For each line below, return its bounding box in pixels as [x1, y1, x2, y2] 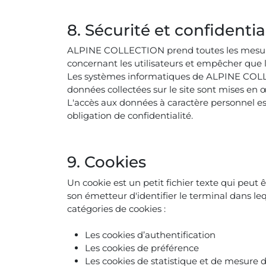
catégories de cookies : [67, 202, 166, 214]
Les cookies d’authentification [85, 229, 216, 240]
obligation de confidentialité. [67, 110, 194, 121]
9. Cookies [67, 153, 147, 172]
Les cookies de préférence [85, 242, 199, 254]
